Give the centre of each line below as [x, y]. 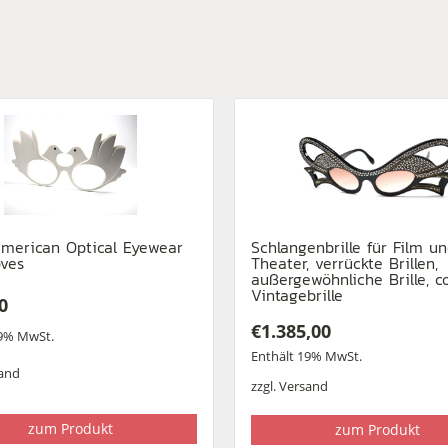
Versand [303, 385]
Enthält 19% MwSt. [306, 355]
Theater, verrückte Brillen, [344, 262]
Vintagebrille [296, 294]
